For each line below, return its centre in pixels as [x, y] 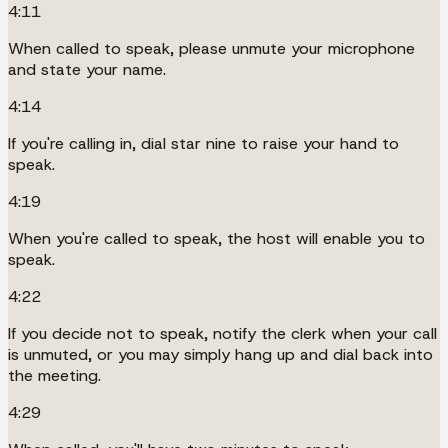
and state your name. [87, 69]
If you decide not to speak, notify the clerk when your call [222, 333]
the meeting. [54, 375]
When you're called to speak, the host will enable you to [216, 238]
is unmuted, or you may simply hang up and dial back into [220, 354]
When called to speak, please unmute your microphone [211, 48]
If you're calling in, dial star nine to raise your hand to [203, 143]
